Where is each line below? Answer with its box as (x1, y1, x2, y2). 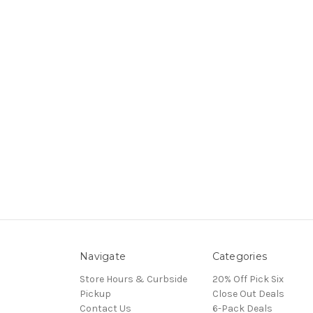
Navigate (80, 250, 126, 263)
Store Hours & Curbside (80, 273, 187, 286)
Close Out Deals (212, 288, 284, 300)
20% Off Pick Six (212, 273, 284, 286)
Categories (212, 250, 267, 263)
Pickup (80, 288, 111, 300)
